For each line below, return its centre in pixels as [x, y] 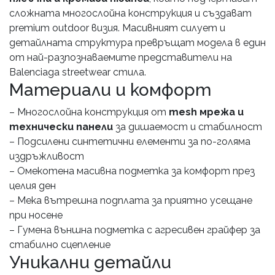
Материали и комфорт [110, 90]
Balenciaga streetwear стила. [78, 72]
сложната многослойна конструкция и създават [130, 14]
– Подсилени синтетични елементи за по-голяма [130, 142]
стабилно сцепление [60, 245]
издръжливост [47, 157]
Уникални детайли [90, 263]
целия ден [33, 186]
